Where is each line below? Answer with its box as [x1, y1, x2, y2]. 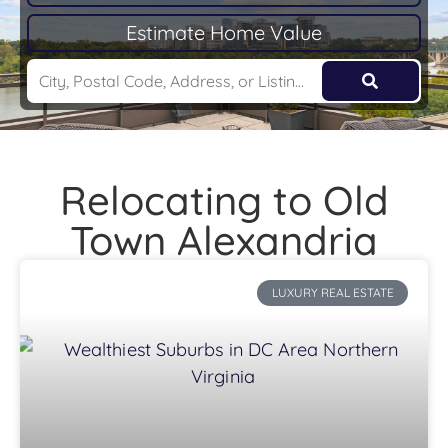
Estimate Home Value [126, 20, 322, 45]
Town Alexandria [70, 215, 378, 265]
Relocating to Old [59, 175, 389, 225]
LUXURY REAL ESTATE [271, 285, 394, 301]
